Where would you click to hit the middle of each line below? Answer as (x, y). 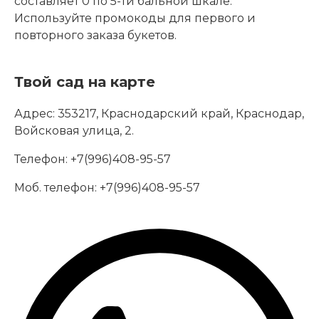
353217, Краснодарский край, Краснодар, (181, 114)
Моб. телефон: (56, 188)
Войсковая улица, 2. (74, 131)
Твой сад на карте (85, 82)
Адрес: (36, 114)
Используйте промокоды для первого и (135, 18)
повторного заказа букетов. (95, 35)
